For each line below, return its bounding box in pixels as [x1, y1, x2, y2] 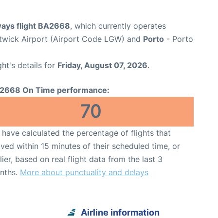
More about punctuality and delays [19, 167, 148, 178]
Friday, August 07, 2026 [57, 60, 147, 71]
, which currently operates [70, 21, 166, 31]
